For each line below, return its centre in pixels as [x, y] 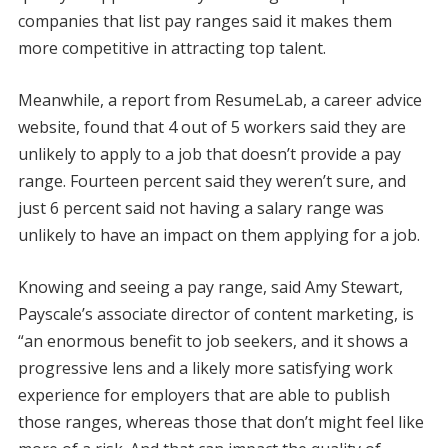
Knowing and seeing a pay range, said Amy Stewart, [210, 286]
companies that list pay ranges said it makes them [204, 20]
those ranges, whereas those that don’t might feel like [220, 421]
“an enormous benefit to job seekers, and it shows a [212, 340]
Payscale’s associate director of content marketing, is [215, 313]
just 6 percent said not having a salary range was [200, 207]
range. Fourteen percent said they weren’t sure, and [211, 180]
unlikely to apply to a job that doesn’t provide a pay [209, 153]
